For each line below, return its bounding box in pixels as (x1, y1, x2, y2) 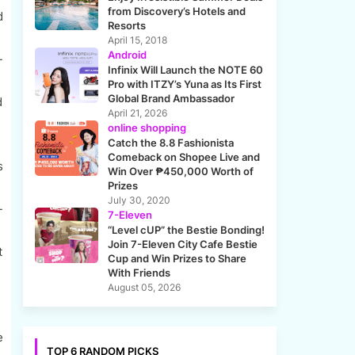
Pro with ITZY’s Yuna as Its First (107, 78, 261, 91)
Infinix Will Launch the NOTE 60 (107, 63, 263, 77)
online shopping (107, 121, 186, 135)
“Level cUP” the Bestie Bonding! (107, 223, 265, 237)
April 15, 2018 (107, 34, 167, 47)
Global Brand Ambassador (107, 92, 235, 105)
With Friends (107, 266, 170, 280)
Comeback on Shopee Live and (107, 151, 260, 164)
